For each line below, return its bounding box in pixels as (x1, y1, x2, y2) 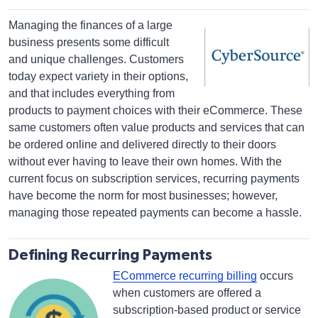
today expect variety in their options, (9, 70, 188, 82)
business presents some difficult (9, 36, 169, 48)
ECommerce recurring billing (113, 270, 258, 282)
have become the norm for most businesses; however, (9, 190, 278, 202)
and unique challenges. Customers (9, 53, 184, 65)
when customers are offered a (113, 287, 262, 299)
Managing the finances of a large (9, 19, 172, 31)
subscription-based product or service (113, 304, 302, 316)
